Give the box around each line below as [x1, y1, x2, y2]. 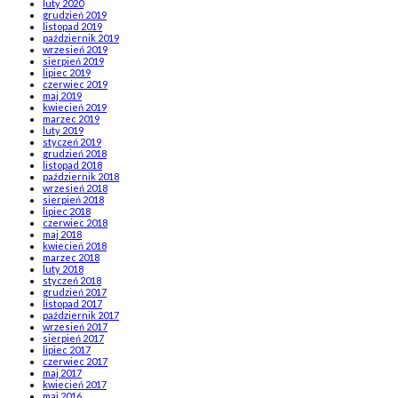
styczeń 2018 [43, 274, 101, 286]
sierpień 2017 [43, 331, 104, 344]
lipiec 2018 [43, 204, 91, 217]
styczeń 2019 [43, 135, 101, 147]
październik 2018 [43, 170, 119, 182]
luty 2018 [43, 262, 84, 275]
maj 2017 [43, 366, 82, 378]
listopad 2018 [43, 158, 102, 171]
